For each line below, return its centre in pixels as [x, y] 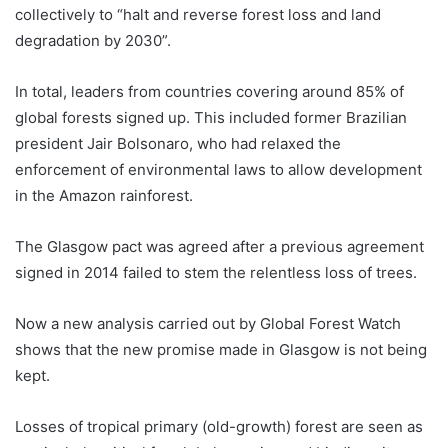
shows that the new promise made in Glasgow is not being [221, 350]
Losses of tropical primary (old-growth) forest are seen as [219, 427]
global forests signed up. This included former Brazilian [211, 118]
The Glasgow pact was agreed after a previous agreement [219, 247]
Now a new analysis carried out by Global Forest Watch [208, 324]
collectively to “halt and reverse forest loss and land [198, 15]
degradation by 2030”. [93, 41]
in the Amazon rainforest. [104, 196]
